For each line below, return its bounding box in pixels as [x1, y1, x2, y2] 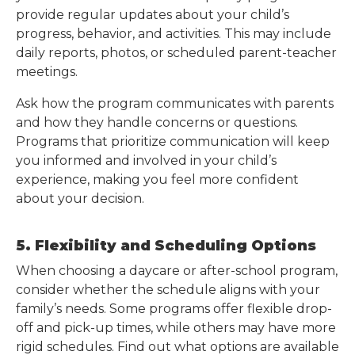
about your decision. [16, 191, 144, 206]
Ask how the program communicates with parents [16, 96, 334, 111]
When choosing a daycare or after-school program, [16, 263, 338, 278]
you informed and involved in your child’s [16, 153, 277, 168]
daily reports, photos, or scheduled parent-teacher [16, 45, 337, 60]
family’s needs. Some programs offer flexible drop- [16, 301, 332, 316]
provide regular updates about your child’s [16, 7, 289, 22]
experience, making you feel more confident [16, 172, 299, 187]
